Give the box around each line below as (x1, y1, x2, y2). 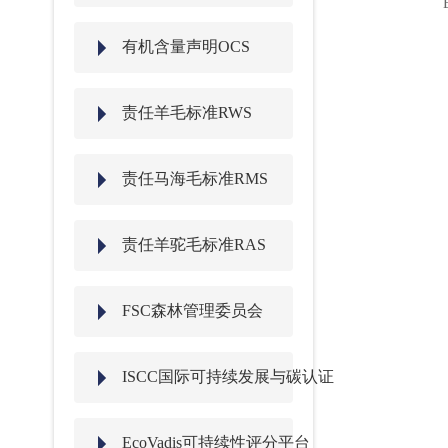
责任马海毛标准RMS (121, 170, 268, 187)
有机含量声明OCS (121, 38, 250, 55)
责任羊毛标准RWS (121, 104, 252, 121)
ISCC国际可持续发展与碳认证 (121, 368, 334, 385)
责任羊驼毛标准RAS (121, 236, 266, 253)
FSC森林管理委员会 (121, 302, 263, 319)
